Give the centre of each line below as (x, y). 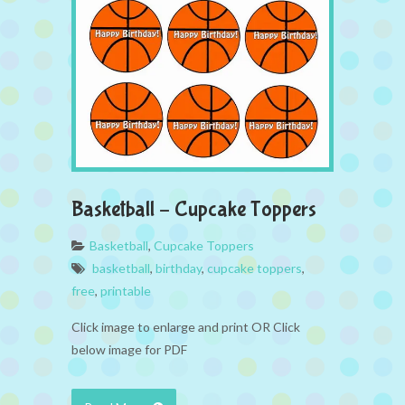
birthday (179, 268)
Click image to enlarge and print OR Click (186, 326)
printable (126, 290)
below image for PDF (129, 349)
